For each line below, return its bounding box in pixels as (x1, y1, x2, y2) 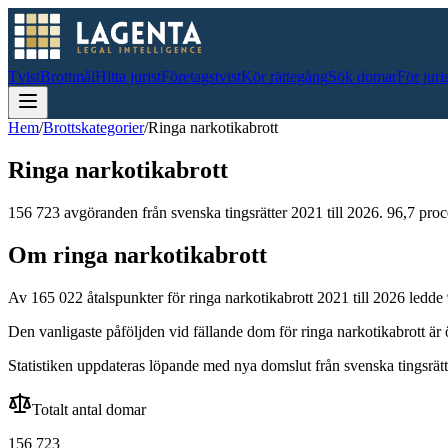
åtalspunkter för (83, 288, 189, 306)
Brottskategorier (43, 119, 144, 136)
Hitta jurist (95, 68, 161, 85)
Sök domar (328, 68, 397, 85)
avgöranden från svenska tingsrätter (60, 203, 287, 221)
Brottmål (40, 68, 95, 85)
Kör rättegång (241, 68, 328, 85)
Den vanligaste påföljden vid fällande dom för (8, 322, 301, 340)
